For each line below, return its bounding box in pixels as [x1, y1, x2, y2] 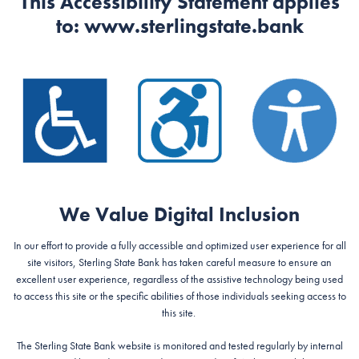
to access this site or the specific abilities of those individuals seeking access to [13, 288, 346, 303]
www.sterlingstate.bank [83, 13, 304, 39]
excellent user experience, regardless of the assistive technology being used [16, 271, 343, 286]
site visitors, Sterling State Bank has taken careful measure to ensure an [27, 254, 332, 269]
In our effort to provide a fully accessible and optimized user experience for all [13, 237, 346, 252]
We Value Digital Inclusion [59, 201, 300, 228]
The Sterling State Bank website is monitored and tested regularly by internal [16, 337, 343, 353]
